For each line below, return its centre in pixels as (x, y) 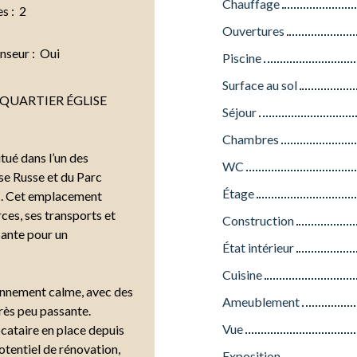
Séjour (239, 112)
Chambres (251, 139)
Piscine (242, 57)
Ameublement (261, 301)
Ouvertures (253, 30)
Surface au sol (260, 84)
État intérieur (258, 247)
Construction (258, 220)
